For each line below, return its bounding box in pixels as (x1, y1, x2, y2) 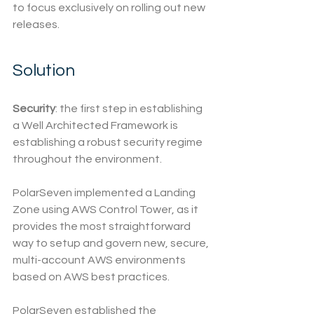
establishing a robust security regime (13, 137, 205, 149)
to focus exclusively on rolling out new (13, 2, 207, 14)
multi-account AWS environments (13, 254, 188, 266)
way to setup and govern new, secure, (13, 238, 211, 250)
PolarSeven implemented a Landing (13, 187, 198, 199)
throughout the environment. (13, 153, 164, 165)
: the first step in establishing (55, 103, 205, 115)
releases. (13, 19, 60, 31)
